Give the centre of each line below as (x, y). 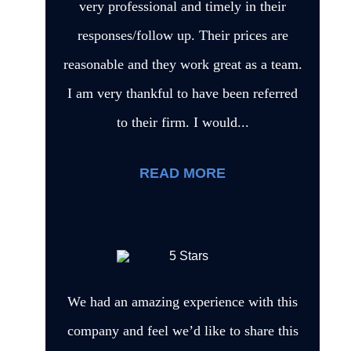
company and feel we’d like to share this (183, 330)
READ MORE (183, 173)
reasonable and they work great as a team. (183, 64)
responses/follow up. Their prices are (183, 35)
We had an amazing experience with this (183, 301)
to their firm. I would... (183, 122)
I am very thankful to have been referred (183, 93)
